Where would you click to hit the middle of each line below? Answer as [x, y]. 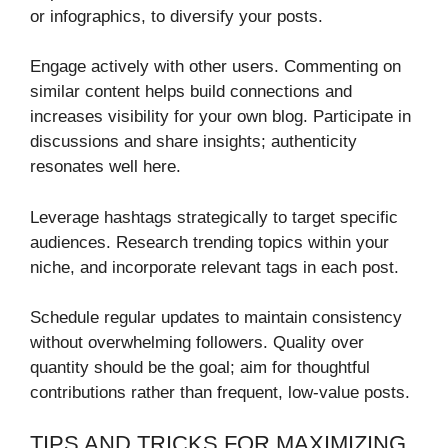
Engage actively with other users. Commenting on [215, 67]
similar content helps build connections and [191, 92]
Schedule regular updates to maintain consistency [216, 318]
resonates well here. [105, 167]
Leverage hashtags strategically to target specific [214, 217]
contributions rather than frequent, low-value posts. [220, 393]
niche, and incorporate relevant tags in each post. [214, 267]
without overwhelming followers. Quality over [197, 343]
